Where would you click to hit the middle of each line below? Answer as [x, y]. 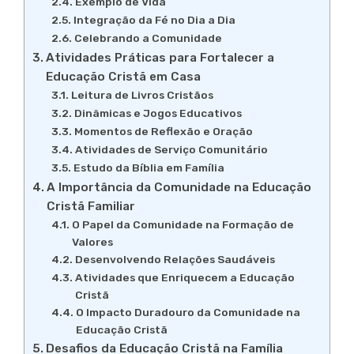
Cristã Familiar [91, 207]
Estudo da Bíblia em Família [149, 168]
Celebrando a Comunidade [148, 38]
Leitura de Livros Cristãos [142, 95]
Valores [92, 242]
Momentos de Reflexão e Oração [163, 132]
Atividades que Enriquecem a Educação [185, 278]
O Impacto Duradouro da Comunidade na [188, 313]
